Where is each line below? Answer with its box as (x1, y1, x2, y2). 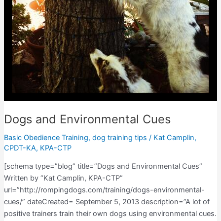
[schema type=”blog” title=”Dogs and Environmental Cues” (3, 162, 202, 171)
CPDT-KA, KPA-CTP (3, 143, 72, 152)
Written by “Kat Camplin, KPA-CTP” (3, 174, 123, 183)
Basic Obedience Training (3, 133, 88, 142)
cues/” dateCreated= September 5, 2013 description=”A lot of (3, 197, 210, 207)
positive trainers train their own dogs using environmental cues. (3, 209, 217, 219)
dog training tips (92, 133, 147, 142)
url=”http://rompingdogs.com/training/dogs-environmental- (3, 185, 205, 195)
